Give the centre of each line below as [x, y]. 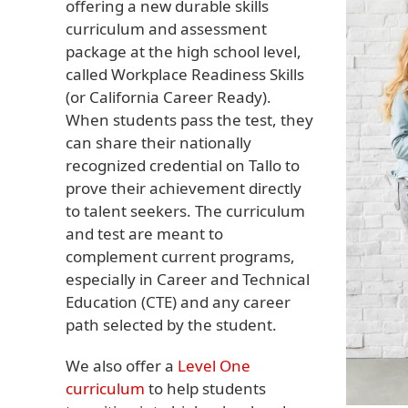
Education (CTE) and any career [178, 302]
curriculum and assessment [166, 29]
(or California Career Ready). [168, 97]
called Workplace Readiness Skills [185, 74]
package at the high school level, [184, 51]
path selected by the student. [171, 325]
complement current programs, [180, 256]
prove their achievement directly [184, 188]
